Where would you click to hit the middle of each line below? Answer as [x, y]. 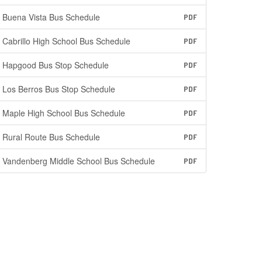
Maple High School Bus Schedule [64, 113]
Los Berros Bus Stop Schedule [59, 89]
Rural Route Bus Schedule [51, 137]
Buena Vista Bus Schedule [51, 17]
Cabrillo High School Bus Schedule [67, 41]
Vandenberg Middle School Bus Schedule [79, 161]
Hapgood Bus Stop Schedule [56, 65]
